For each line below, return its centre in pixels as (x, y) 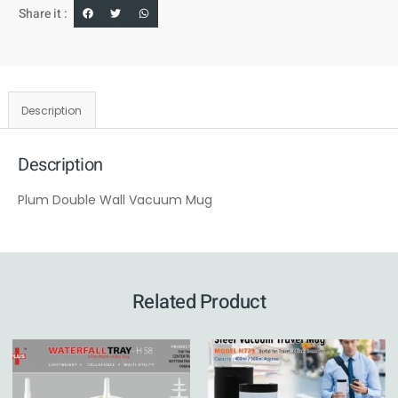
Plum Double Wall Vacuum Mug (115, 199)
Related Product (199, 302)
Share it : (43, 13)
